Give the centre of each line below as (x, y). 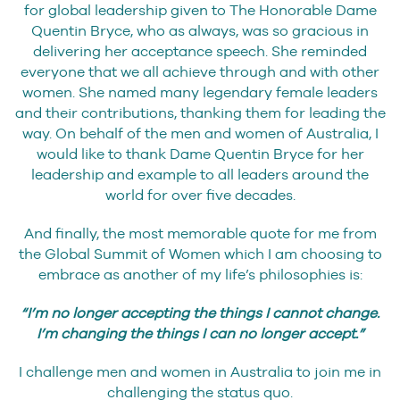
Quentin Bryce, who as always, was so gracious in (200, 31)
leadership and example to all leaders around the (200, 175)
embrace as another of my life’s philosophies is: (200, 275)
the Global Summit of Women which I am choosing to (200, 254)
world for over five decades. (200, 196)
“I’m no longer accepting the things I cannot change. (200, 313)
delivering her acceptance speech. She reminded (200, 52)
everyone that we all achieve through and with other (200, 72)
